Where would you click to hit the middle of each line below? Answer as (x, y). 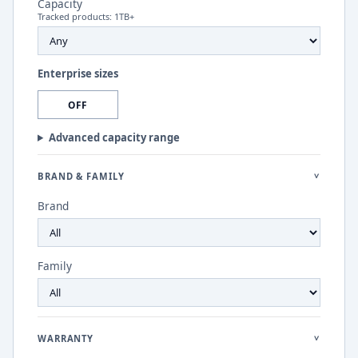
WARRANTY (66, 338)
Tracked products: (76, 16)
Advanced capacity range (114, 137)
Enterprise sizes (78, 74)
